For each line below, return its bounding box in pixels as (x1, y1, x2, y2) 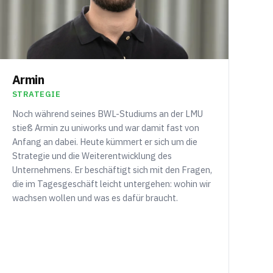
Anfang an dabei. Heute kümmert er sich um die (12, 135, 197, 147)
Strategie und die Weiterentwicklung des (12, 149, 172, 161)
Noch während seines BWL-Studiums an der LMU (12, 107, 203, 119)
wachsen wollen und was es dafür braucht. (12, 191, 178, 204)
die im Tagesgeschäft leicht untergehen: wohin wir (12, 177, 211, 190)
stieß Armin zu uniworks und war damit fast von (12, 121, 199, 133)
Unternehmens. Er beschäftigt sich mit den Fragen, (12, 163, 212, 175)
